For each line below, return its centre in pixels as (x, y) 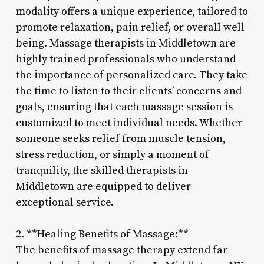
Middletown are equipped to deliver (103, 186)
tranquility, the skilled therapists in (102, 170)
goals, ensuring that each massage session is (124, 107)
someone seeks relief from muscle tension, (121, 138)
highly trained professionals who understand (126, 59)
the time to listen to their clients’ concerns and (128, 91)
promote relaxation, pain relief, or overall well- (132, 27)
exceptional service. (65, 202)
